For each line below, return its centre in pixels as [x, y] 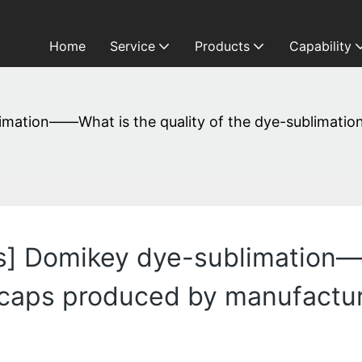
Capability [320, 46]
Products [222, 46]
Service [132, 46]
